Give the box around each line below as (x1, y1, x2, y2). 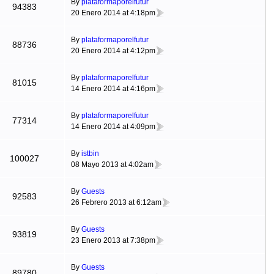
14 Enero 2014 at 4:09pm (70, 122, 155, 131)
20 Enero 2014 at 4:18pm (70, 8, 155, 17)
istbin (81, 149, 99, 158)
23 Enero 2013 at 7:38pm (70, 235, 155, 245)
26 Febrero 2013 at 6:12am (70, 198, 161, 207)
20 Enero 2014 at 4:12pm (70, 46, 155, 55)
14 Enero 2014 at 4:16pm (70, 84, 155, 93)
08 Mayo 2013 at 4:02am (70, 160, 154, 169)
